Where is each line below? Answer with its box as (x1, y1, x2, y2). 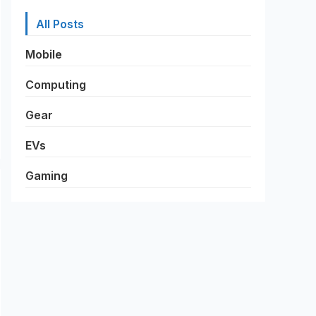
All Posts (36, 17, 84, 31)
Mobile (25, 47, 62, 61)
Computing (25, 78, 86, 92)
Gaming (25, 169, 68, 183)
